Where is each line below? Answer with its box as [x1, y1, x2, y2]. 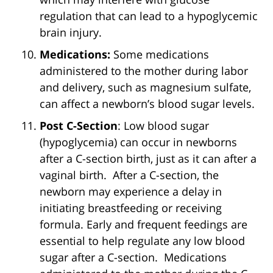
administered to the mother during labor [40, 63, 248, 78]
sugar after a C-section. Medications [40, 249, 227, 264]
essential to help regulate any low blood [40, 233, 245, 248]
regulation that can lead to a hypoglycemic [40, 8, 258, 23]
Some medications [110, 46, 209, 62]
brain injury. [40, 24, 102, 40]
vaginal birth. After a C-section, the [40, 167, 219, 182]
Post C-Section [40, 118, 118, 133]
